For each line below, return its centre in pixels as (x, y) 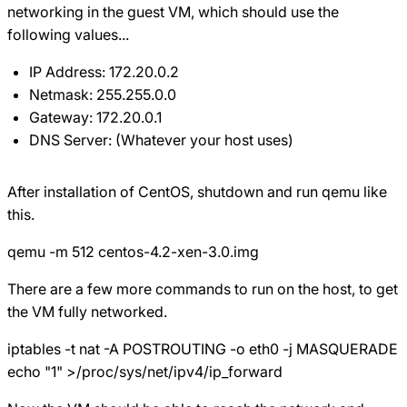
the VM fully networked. (87, 311)
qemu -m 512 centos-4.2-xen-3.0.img (133, 251)
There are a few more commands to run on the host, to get (203, 288)
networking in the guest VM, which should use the (173, 11)
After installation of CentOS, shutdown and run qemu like (197, 191)
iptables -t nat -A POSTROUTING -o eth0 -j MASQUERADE (203, 348)
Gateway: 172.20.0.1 (95, 117)
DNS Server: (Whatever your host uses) (161, 139)
